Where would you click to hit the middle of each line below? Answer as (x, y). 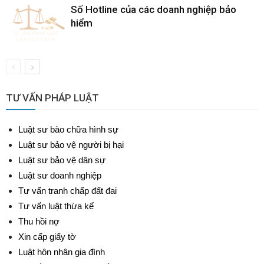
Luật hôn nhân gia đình (62, 252)
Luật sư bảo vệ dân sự (62, 160)
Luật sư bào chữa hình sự (68, 129)
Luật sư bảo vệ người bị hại (71, 145)
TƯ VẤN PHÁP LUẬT (52, 98)
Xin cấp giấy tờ (47, 237)
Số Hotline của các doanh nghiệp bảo (154, 9)
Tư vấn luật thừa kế (56, 206)
